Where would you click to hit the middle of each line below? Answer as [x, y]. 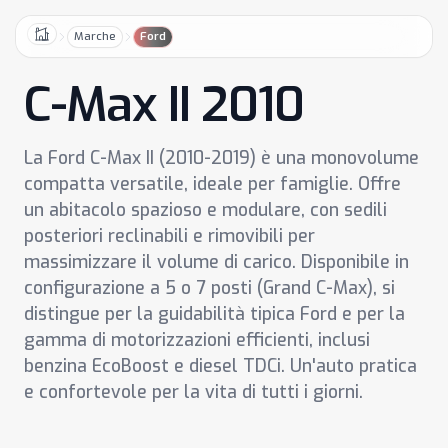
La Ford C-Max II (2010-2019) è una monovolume [221, 158]
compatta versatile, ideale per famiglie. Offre [212, 184]
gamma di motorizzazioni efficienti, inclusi [197, 340]
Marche [95, 36]
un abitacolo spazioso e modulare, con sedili [205, 210]
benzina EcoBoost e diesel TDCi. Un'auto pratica [220, 366]
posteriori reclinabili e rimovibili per [169, 236]
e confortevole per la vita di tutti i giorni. [193, 392]
